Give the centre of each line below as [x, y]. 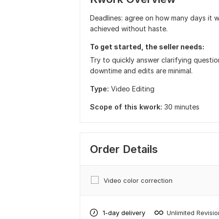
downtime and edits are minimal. [141, 71]
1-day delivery [124, 212]
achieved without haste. [129, 29]
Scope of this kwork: [126, 107]
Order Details [124, 149]
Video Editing [133, 89]
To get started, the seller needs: [147, 47]
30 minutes [182, 107]
